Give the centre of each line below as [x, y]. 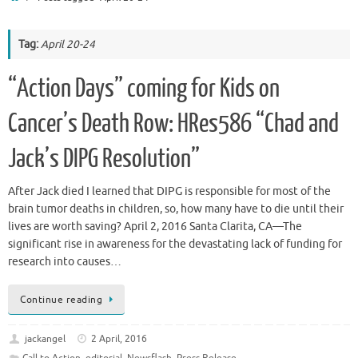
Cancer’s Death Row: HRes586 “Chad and [173, 124]
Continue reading [61, 299]
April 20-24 [68, 44]
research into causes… [65, 262]
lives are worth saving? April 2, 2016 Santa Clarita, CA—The [155, 227]
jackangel [45, 338]
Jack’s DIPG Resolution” [104, 159]
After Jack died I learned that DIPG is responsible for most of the [169, 191]
